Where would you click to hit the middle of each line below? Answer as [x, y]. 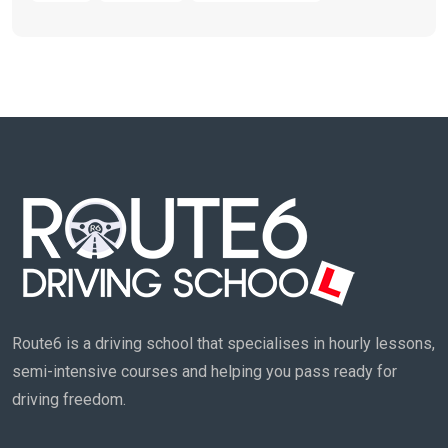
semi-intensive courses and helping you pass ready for [204, 372]
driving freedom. [69, 400]
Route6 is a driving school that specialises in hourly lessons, [223, 344]
